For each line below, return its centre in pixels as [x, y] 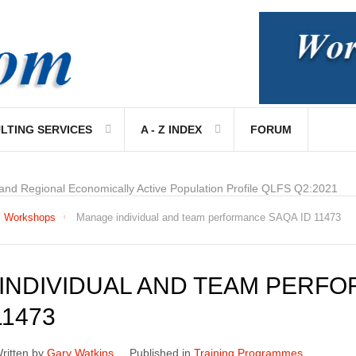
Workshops [29, 217]
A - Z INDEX [171, 130]
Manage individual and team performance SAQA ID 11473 [208, 217]
